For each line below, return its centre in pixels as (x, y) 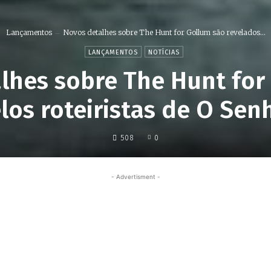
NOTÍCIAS (164, 52)
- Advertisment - (135, 176)
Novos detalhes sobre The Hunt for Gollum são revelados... (164, 33)
